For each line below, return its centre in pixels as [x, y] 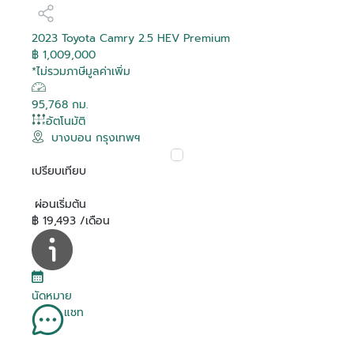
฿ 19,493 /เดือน [71, 220]
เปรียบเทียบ [59, 171]
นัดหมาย [52, 296]
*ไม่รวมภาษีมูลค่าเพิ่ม [81, 71]
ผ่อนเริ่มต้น [60, 204]
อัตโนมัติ [66, 121]
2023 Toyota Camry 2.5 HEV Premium [131, 38]
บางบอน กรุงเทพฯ [95, 137]
